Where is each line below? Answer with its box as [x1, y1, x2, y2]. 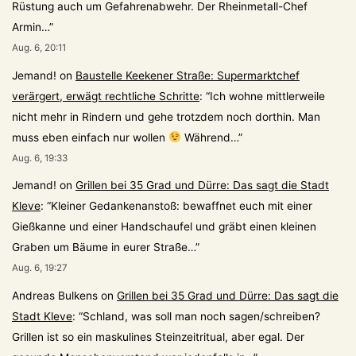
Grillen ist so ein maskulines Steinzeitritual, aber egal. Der [12, 330, 304, 343]
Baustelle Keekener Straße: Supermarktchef [75, 68, 300, 82]
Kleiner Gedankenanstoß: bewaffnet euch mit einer [51, 199, 312, 213]
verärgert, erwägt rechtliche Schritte [12, 89, 199, 103]
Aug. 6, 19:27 [12, 262, 68, 274]
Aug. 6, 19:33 [12, 152, 68, 164]
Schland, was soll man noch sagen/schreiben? [83, 309, 320, 323]
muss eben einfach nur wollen [12, 130, 168, 144]
